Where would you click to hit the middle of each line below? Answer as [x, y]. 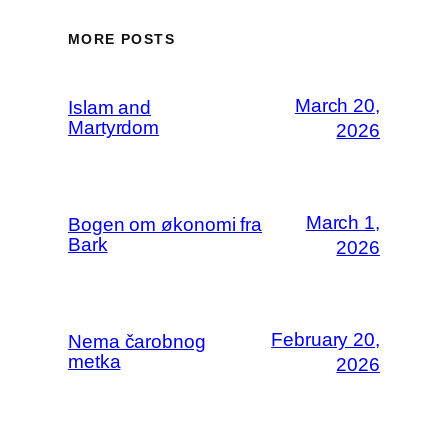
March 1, [342, 222]
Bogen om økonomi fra [165, 224]
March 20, [337, 105]
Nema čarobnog [137, 341]
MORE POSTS [121, 39]
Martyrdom [114, 127]
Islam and [110, 107]
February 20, [325, 339]
